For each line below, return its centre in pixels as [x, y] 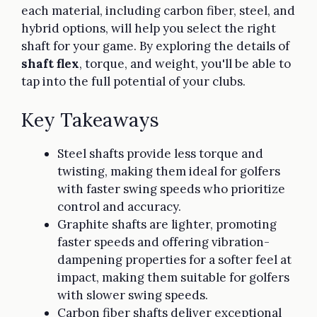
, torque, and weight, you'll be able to [185, 63]
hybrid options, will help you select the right [149, 28]
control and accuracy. [119, 207]
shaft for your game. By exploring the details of [155, 46]
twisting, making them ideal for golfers [169, 172]
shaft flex [50, 63]
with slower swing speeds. [133, 295]
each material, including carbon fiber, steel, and [158, 10]
